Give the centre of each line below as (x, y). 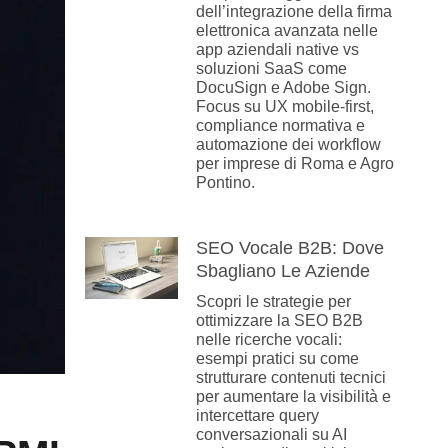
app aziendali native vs (277, 50)
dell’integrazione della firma (293, 12)
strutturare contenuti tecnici (290, 378)
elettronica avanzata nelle (286, 31)
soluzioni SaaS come (271, 69)
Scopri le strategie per (273, 302)
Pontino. (225, 183)
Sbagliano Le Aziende (282, 271)
